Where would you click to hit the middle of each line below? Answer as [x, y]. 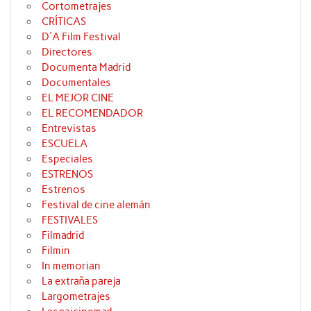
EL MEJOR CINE [78, 98]
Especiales [68, 159]
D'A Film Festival [82, 37]
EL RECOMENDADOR [93, 114]
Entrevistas [69, 129]
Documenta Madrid [86, 68]
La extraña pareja [82, 281]
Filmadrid [63, 236]
